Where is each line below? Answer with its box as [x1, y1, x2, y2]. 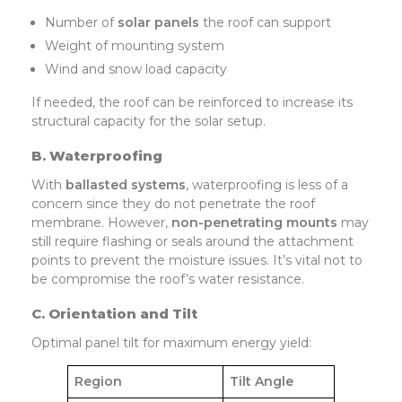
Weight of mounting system [45, 38, 225, 55]
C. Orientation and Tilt [31, 305, 197, 323]
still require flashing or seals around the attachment [31, 233, 354, 250]
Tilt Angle [230, 373, 293, 390]
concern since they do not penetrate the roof [31, 196, 315, 213]
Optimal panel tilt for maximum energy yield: [31, 335, 311, 352]
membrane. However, [31, 214, 171, 232]
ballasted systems [66, 177, 186, 194]
